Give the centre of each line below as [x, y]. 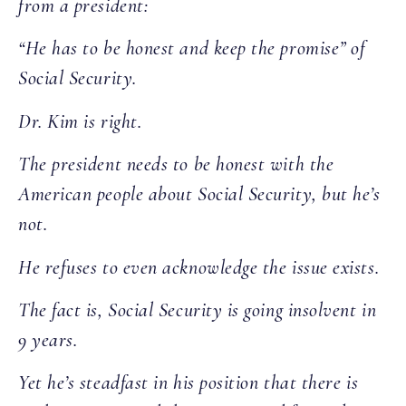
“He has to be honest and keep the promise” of [192, 48]
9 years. [50, 340]
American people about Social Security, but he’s [199, 194]
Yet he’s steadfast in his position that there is [188, 383]
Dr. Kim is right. [82, 121]
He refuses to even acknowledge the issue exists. [199, 267]
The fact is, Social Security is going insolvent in [198, 310]
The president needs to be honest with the [176, 164]
